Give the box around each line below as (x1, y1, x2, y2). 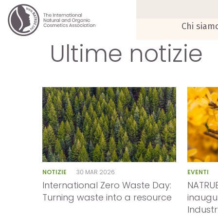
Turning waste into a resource (42, 191, 172, 204)
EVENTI (187, 167, 211, 176)
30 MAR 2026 (76, 167, 115, 176)
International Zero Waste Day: (42, 179, 171, 192)
